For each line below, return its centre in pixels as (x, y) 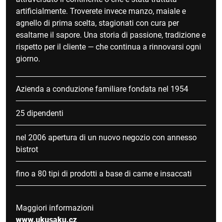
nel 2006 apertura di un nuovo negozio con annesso (106, 137)
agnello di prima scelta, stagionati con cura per (97, 23)
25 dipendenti (40, 113)
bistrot (27, 149)
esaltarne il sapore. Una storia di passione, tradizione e (111, 35)
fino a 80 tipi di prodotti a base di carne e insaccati (104, 173)
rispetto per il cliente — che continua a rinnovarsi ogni (109, 47)
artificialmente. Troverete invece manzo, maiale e (101, 11)
